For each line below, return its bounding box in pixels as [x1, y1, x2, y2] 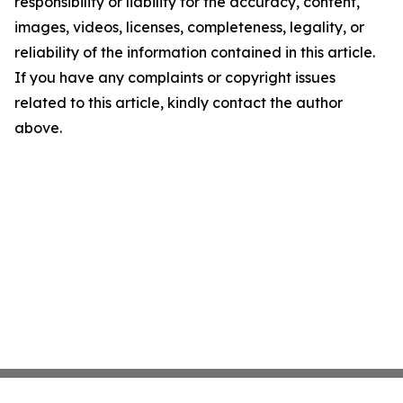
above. [14, 119, 62, 138]
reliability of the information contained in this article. [14, 43, 375, 62]
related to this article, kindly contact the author [14, 94, 343, 112]
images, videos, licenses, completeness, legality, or [14, 18, 364, 37]
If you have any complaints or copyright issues [14, 68, 336, 87]
